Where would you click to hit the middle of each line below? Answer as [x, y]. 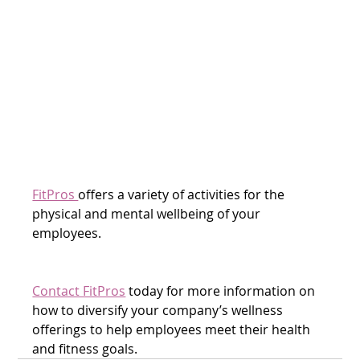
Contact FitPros [79, 290]
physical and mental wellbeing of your [148, 213]
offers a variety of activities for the [183, 194]
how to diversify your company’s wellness [160, 310]
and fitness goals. [88, 348]
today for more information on [222, 290]
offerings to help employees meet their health [173, 329]
